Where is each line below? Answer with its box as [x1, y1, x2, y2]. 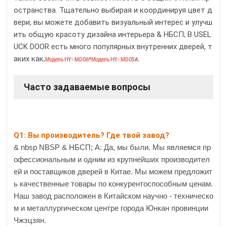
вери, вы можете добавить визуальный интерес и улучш [14, 18, 212, 27]
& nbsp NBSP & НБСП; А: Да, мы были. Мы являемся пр [14, 143, 211, 152]
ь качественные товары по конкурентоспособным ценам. [14, 179, 213, 188]
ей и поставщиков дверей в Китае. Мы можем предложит [14, 167, 212, 176]
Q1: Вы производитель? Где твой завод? [14, 131, 169, 140]
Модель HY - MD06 [45, 57, 89, 63]
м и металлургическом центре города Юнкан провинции [14, 204, 208, 213]
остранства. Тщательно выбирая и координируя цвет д [14, 6, 212, 15]
